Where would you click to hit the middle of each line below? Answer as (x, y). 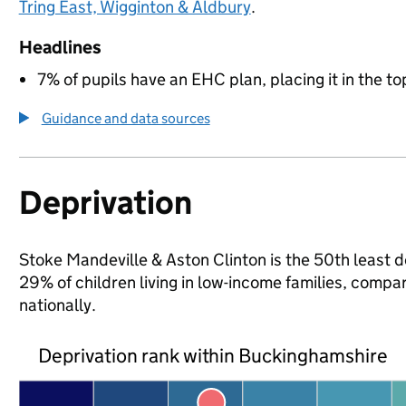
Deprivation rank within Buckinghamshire (213, 355)
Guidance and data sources (126, 118)
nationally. (57, 305)
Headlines (60, 47)
